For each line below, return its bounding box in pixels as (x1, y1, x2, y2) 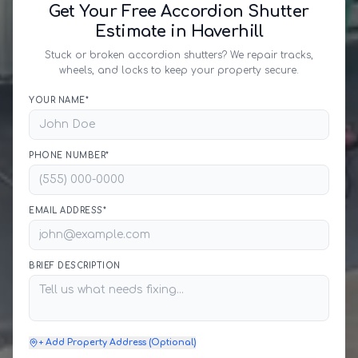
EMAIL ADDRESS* (29, 206, 106, 215)
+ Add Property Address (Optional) (38, 337, 196, 348)
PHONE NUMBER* (29, 151, 109, 160)
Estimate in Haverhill (94, 22, 264, 41)
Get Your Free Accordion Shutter (49, 2, 309, 21)
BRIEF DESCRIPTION (29, 261, 121, 270)
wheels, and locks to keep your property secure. (59, 65, 299, 76)
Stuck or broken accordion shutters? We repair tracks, (45, 50, 313, 61)
